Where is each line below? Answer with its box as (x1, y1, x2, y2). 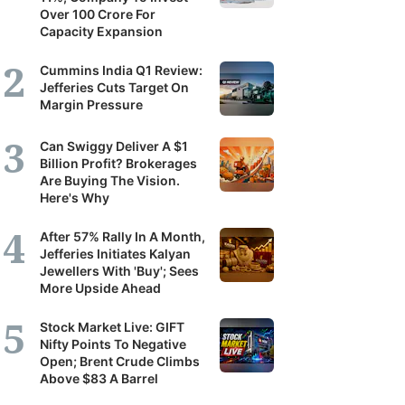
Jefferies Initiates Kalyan (40, 246, 191, 261)
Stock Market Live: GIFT (40, 319, 184, 334)
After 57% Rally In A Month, (40, 229, 205, 244)
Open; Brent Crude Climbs (40, 353, 200, 369)
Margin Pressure (40, 97, 143, 112)
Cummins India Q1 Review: (40, 62, 202, 78)
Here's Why (40, 190, 109, 205)
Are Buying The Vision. (40, 173, 180, 188)
